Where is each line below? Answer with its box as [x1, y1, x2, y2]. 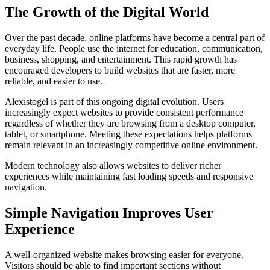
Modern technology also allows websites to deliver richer [5, 160, 221, 171]
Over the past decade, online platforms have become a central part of [5, 33, 265, 43]
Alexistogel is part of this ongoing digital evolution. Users [5, 96, 224, 107]
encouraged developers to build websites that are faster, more [5, 65, 235, 76]
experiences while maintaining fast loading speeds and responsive [5, 171, 253, 182]
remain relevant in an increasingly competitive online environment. [5, 140, 257, 151]
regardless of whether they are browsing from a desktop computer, [5, 118, 256, 129]
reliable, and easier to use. [5, 76, 102, 87]
